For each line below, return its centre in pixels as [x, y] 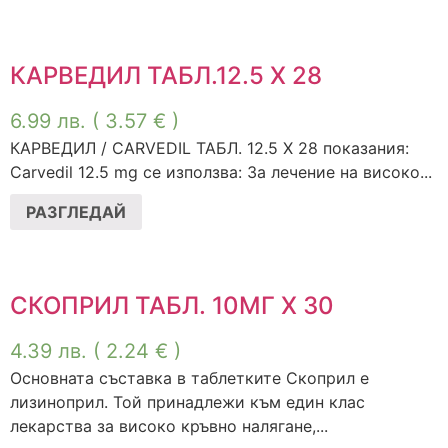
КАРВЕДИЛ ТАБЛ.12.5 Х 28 [166, 76]
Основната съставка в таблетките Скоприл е [189, 377]
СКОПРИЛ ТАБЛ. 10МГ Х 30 [172, 305]
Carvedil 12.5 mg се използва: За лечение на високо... [221, 172]
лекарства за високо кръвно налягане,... [169, 425]
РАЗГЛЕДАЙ [76, 211]
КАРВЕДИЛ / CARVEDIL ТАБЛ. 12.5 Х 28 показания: [209, 148]
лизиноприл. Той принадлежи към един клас [187, 401]
